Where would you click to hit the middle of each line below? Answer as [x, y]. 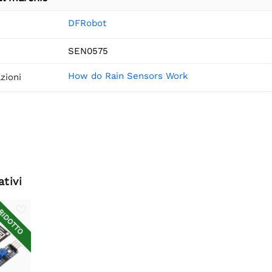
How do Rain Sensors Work [128, 76]
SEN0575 [88, 51]
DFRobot [87, 23]
